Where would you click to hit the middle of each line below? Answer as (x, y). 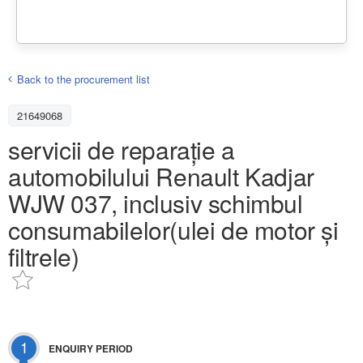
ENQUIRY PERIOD (91, 349)
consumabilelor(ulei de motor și (173, 229)
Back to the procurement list (83, 79)
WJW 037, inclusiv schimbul (156, 203)
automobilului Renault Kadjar (161, 176)
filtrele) (44, 256)
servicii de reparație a (122, 149)
